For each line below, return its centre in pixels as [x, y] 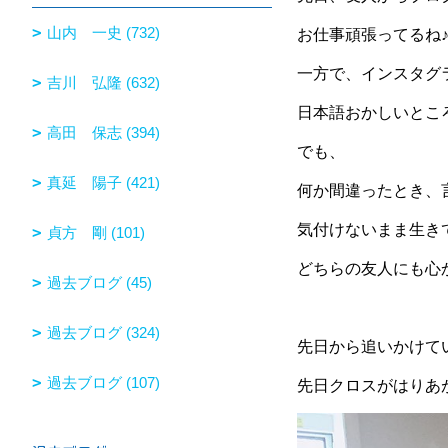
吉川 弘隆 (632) [103, 82]
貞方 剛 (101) [96, 232]
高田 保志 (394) [103, 132]
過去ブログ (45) [99, 282]
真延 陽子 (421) [103, 182]
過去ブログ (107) [103, 382]
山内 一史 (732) [103, 32]
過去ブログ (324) [103, 332]
